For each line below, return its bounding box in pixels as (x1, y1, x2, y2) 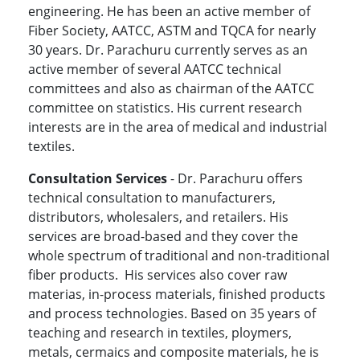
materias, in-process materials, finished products (28, 285, 325, 304)
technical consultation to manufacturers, (28, 189, 276, 207)
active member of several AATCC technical (28, 60, 281, 79)
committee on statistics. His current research (28, 99, 302, 117)
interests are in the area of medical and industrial (28, 118, 327, 137)
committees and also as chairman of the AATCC (28, 80, 314, 98)
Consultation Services (28, 170, 167, 188)
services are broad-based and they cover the (28, 227, 298, 246)
